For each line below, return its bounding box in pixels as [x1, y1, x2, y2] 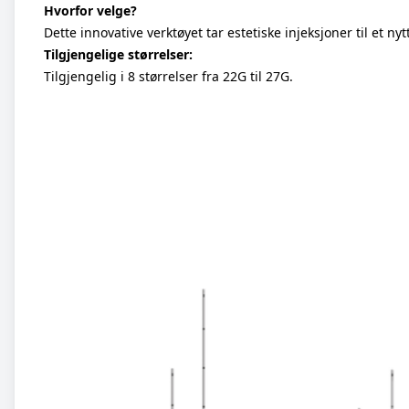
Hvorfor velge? [44, 2, 137, 19]
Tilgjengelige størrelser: [44, 46, 193, 63]
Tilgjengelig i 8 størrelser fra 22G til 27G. [44, 68, 293, 85]
